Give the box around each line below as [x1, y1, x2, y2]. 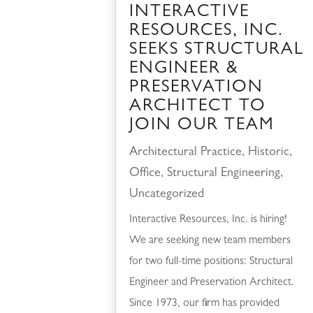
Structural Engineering [167, 168, 281, 181]
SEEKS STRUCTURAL [129, 42, 305, 60]
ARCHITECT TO [129, 99, 267, 117]
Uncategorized [129, 189, 205, 202]
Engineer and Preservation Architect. [129, 277, 295, 289]
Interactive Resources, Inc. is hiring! [129, 214, 288, 226]
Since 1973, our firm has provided [129, 298, 280, 310]
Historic [248, 147, 290, 160]
